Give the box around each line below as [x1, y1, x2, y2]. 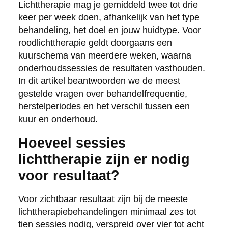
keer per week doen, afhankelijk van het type [18, 12, 199, 22]
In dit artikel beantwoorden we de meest [18, 75, 180, 86]
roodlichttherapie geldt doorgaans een [18, 37, 172, 48]
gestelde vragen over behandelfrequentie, [18, 88, 187, 99]
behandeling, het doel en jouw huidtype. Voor [18, 24, 201, 35]
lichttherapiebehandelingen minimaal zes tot [18, 206, 196, 217]
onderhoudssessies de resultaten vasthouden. [18, 63, 205, 73]
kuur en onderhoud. [18, 113, 98, 124]
